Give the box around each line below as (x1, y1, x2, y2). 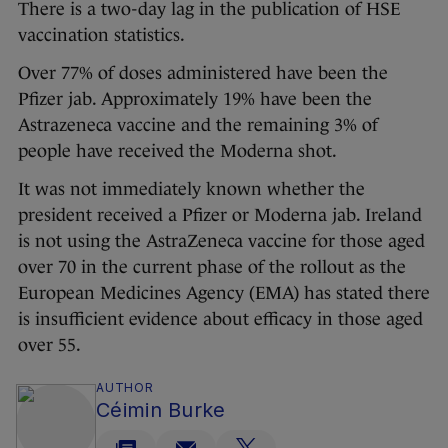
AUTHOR (96, 380, 154, 396)
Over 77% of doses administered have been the (18, 63, 388, 84)
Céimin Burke (96, 398, 226, 423)
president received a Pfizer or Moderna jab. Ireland (18, 205, 422, 226)
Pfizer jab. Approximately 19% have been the (18, 89, 372, 110)
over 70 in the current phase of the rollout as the (18, 257, 406, 278)
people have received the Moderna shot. (18, 141, 337, 162)
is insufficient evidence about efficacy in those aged (18, 309, 423, 330)
